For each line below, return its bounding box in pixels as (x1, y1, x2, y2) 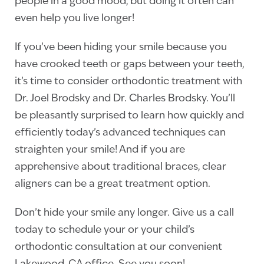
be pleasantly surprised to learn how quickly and (15, 111, 244, 121)
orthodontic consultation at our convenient (15, 242, 222, 252)
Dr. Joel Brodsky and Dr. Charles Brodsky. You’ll (15, 94, 235, 104)
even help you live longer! (15, 14, 134, 24)
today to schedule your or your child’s (15, 225, 194, 235)
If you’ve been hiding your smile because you (15, 42, 227, 52)
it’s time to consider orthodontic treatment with (15, 77, 242, 87)
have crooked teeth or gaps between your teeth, (15, 60, 244, 70)
